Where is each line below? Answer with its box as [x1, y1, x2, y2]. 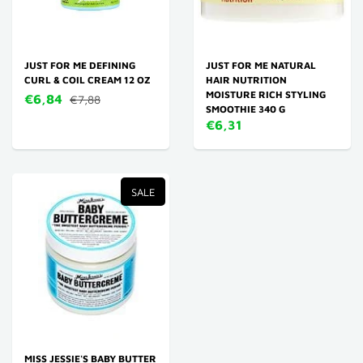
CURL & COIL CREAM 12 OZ [24, 74, 151, 86]
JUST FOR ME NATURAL [206, 59, 316, 71]
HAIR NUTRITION [206, 74, 287, 86]
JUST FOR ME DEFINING [24, 59, 135, 71]
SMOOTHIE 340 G [206, 103, 285, 115]
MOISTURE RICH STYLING [206, 88, 326, 100]
